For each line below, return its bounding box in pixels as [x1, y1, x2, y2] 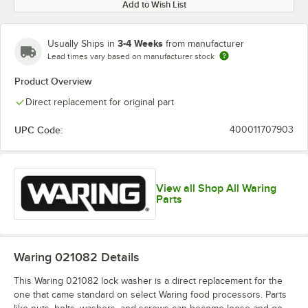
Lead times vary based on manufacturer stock [47, 52, 214, 61]
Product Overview [14, 76, 92, 87]
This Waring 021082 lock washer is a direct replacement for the [14, 276, 283, 287]
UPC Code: [14, 124, 63, 135]
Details [98, 250, 139, 265]
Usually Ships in [47, 38, 118, 49]
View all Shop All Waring [156, 182, 277, 195]
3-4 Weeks [118, 38, 163, 49]
